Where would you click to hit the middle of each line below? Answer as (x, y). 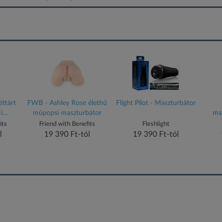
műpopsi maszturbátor (67, 113)
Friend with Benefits (67, 124)
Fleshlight (156, 124)
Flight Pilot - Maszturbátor (156, 103)
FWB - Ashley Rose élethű (67, 103)
